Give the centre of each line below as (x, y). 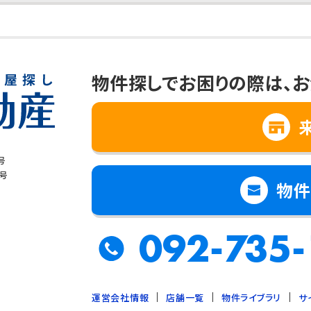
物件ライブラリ (251, 298)
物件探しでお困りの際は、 (192, 83)
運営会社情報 (120, 298)
